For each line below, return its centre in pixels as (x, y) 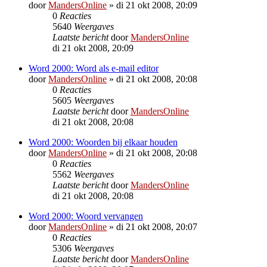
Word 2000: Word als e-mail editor (94, 68)
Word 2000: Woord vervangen (86, 216)
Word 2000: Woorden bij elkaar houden (103, 142)
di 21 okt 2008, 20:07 (157, 226)
